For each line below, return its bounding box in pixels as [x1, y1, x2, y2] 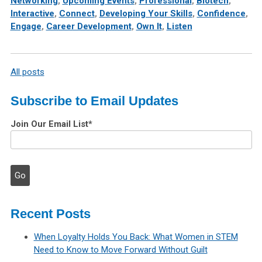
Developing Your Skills [99, 8, 192, 19]
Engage [10, 21, 42, 32]
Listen [166, 21, 192, 32]
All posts [10, 67, 44, 78]
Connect [58, 8, 95, 19]
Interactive [10, 8, 54, 19]
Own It [136, 21, 162, 32]
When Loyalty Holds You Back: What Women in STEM [33, 232, 238, 243]
